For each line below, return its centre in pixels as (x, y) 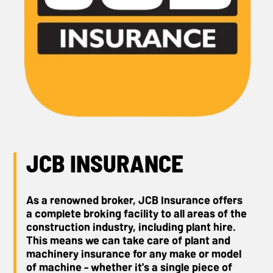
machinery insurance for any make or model (133, 253)
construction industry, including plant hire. (131, 226)
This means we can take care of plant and (128, 240)
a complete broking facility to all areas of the (136, 213)
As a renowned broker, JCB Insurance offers (134, 200)
